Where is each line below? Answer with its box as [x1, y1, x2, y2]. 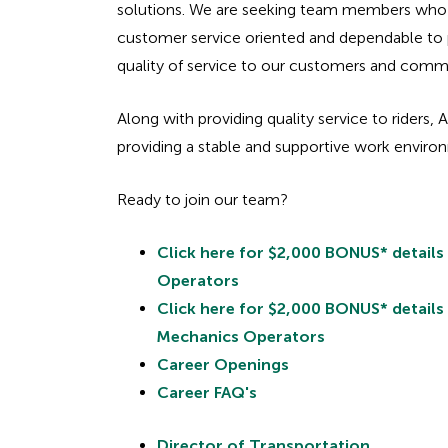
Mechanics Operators [157, 327, 325, 346]
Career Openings [157, 355, 289, 374]
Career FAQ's [157, 383, 257, 402]
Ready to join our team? [117, 190, 288, 209]
